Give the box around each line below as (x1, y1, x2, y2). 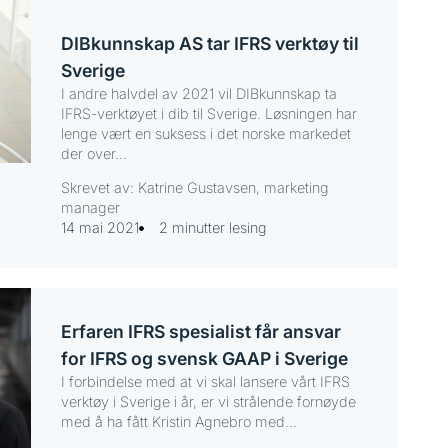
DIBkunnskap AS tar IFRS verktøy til (60, 32, 359, 54)
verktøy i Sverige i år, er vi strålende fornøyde (60, 393, 356, 411)
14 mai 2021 (60, 219, 139, 237)
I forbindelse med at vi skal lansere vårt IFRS (60, 373, 350, 391)
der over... (60, 144, 127, 162)
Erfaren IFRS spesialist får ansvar (60, 321, 341, 343)
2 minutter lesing (158, 219, 267, 237)
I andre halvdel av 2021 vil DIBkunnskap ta (60, 84, 337, 102)
